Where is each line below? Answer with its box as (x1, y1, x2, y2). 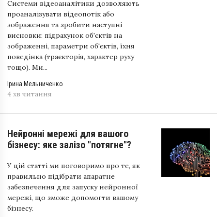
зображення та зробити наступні (7, 20, 122, 30)
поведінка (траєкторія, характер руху (7, 52, 134, 62)
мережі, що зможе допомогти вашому (7, 193, 138, 202)
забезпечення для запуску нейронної (7, 183, 138, 192)
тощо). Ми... (7, 63, 47, 72)
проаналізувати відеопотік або (7, 10, 114, 19)
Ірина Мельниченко (7, 80, 63, 88)
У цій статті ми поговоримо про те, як (7, 161, 140, 170)
